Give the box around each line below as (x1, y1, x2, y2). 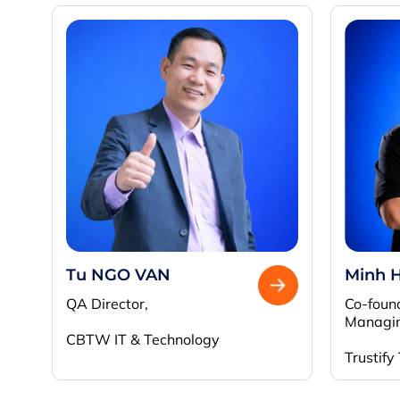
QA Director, (66, 295, 148, 313)
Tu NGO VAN (66, 265, 171, 286)
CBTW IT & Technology (66, 330, 220, 349)
